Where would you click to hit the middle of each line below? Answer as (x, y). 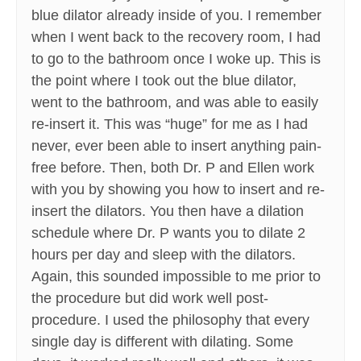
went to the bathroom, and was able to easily (175, 103)
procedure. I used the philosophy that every (170, 320)
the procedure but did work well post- (150, 299)
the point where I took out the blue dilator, (164, 81)
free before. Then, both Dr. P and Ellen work (173, 168)
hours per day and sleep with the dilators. (164, 255)
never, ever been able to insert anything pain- (176, 146)
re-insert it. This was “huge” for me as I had (170, 124)
